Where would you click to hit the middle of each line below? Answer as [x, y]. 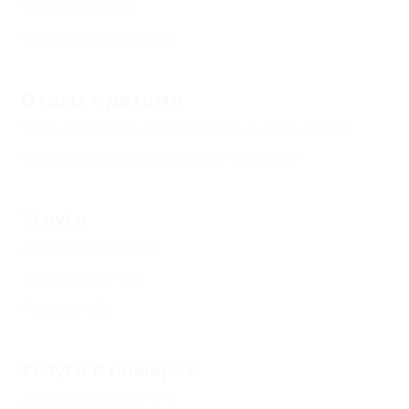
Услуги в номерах [108, 370]
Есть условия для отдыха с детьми [174, 127]
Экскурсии [68, 278]
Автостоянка [79, 246]
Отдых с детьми [102, 100]
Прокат [54, 309]
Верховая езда [86, 38]
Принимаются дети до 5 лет [147, 158]
